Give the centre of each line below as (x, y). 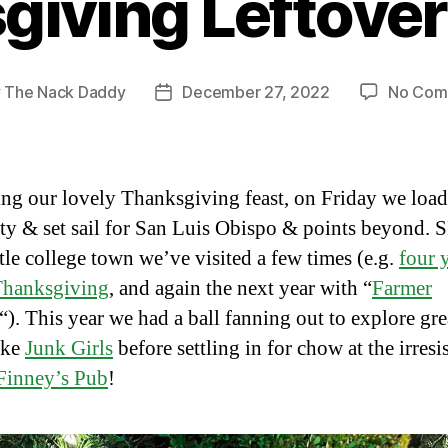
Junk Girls (69, 348)
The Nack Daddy (65, 91)
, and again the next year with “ (240, 288)
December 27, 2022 (256, 91)
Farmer (402, 288)
